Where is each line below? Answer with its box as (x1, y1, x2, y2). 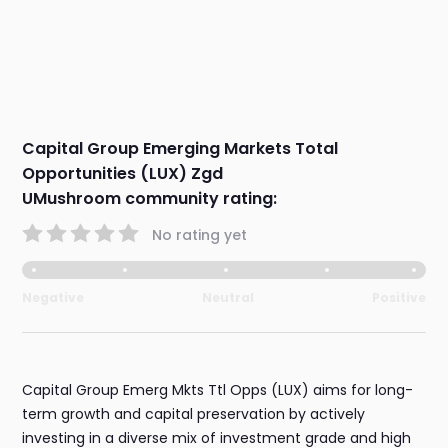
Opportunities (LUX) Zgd (22, 162, 224, 186)
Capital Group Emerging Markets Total (22, 137, 339, 161)
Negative (22, 289, 85, 307)
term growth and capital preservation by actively (22, 404, 366, 425)
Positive (371, 289, 426, 307)
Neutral (202, 289, 254, 307)
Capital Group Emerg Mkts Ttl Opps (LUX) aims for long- (22, 380, 414, 401)
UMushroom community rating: (22, 187, 278, 211)
